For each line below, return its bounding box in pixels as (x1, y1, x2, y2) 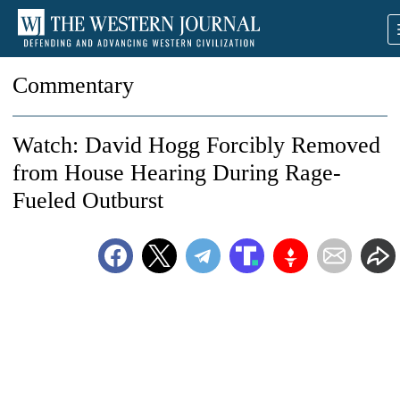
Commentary (12, 72, 134, 98)
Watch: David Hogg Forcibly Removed (12, 132, 380, 158)
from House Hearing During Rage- (12, 160, 341, 186)
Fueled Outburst (12, 187, 163, 213)
